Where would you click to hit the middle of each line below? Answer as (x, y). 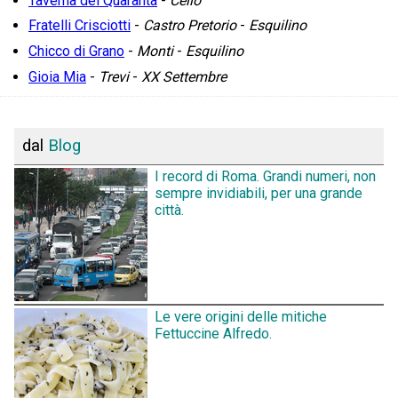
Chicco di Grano (76, 51)
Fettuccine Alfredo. (213, 334)
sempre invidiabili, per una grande (259, 193)
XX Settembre (184, 76)
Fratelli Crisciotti (80, 26)
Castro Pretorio (190, 26)
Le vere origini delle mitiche (241, 317)
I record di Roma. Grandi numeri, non (265, 176)
